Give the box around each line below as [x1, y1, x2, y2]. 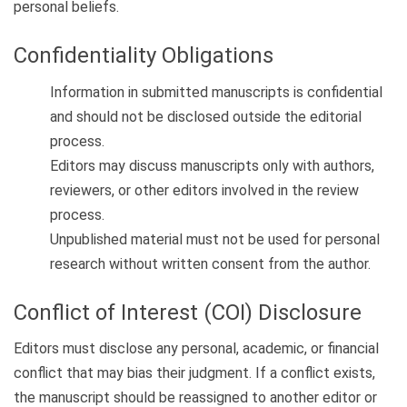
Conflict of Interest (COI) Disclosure [14, 299, 362, 325]
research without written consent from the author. [50, 254, 371, 273]
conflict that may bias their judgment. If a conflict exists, [14, 364, 375, 382]
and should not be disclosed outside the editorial [50, 107, 362, 125]
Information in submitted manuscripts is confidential [50, 83, 382, 101]
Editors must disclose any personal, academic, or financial [14, 340, 379, 358]
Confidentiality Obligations [14, 43, 273, 69]
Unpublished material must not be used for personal [50, 230, 380, 248]
